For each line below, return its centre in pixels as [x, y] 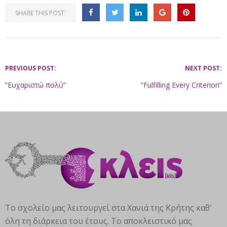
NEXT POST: [203, 68]
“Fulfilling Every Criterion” [181, 85]
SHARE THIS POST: [41, 13]
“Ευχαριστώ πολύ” [35, 85]
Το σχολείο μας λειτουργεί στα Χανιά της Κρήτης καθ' [108, 208]
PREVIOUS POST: [31, 68]
